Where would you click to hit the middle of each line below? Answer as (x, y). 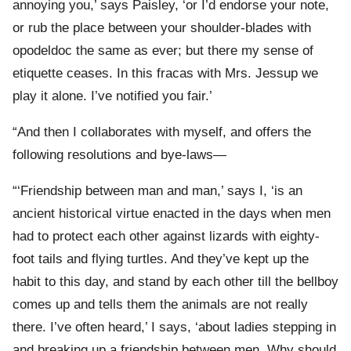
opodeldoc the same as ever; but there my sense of (163, 51)
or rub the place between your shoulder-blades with (162, 28)
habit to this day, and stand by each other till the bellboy (175, 282)
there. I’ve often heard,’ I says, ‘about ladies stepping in (174, 327)
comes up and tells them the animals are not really (160, 305)
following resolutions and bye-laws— (119, 155)
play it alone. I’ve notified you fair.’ (112, 96)
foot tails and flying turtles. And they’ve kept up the (161, 259)
